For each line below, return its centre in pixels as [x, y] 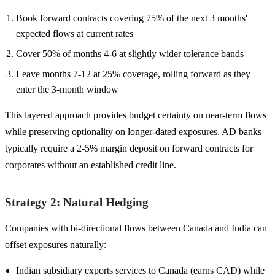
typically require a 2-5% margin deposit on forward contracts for [129, 148]
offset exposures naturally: [56, 244]
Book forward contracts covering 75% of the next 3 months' [132, 18]
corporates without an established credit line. [91, 165]
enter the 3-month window [67, 89]
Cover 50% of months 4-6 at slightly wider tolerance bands [130, 53]
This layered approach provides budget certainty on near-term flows [136, 115]
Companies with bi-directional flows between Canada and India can [136, 228]
